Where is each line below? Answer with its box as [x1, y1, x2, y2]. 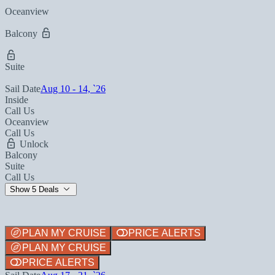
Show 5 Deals [10, 184, 61, 194]
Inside [5, 94, 28, 105]
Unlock [17, 138, 48, 149]
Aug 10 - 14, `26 [41, 83, 106, 94]
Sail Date [5, 83, 41, 94]
